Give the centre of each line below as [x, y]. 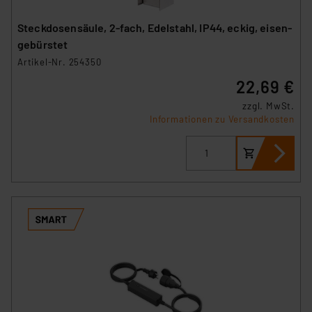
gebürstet [43, 44]
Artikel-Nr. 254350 [60, 62]
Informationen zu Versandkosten [222, 119]
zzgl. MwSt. [268, 106]
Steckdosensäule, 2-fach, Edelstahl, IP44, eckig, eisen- [155, 27]
